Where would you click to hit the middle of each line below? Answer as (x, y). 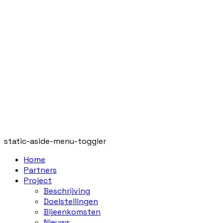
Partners (40, 170)
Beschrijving (67, 191)
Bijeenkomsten (72, 212)
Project (38, 180)
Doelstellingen (71, 201)
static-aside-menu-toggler (55, 141)
